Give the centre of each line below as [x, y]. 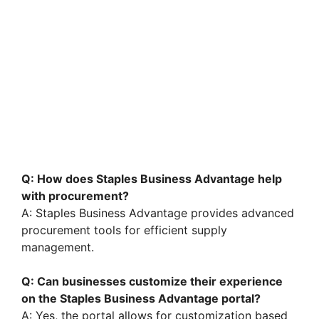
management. [58, 247]
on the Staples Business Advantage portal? [141, 299]
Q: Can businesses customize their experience [152, 282]
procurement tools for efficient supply [124, 230]
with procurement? [75, 196]
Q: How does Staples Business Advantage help [152, 179]
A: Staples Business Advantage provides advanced [158, 213]
